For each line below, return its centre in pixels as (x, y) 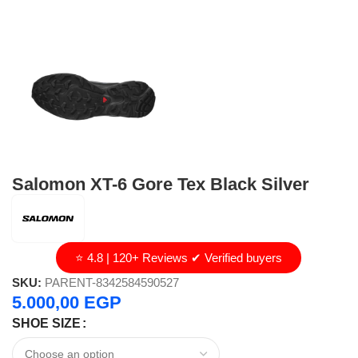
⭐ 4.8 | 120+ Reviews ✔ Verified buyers (179, 258)
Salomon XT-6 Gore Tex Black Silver (161, 184)
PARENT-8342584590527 (112, 283)
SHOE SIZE (46, 324)
